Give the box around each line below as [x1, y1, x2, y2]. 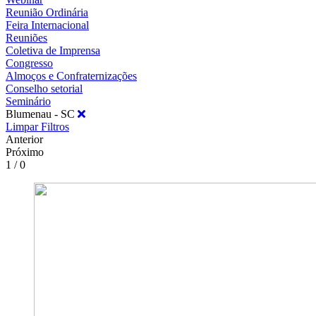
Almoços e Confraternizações [6, 69, 137, 82]
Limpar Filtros [6, 120, 69, 133]
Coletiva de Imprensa [6, 44, 100, 56]
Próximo [6, 145, 44, 158]
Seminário [6, 95, 51, 107]
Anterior [6, 133, 43, 145]
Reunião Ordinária [6, 6, 88, 18]
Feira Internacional [6, 18, 89, 31]
